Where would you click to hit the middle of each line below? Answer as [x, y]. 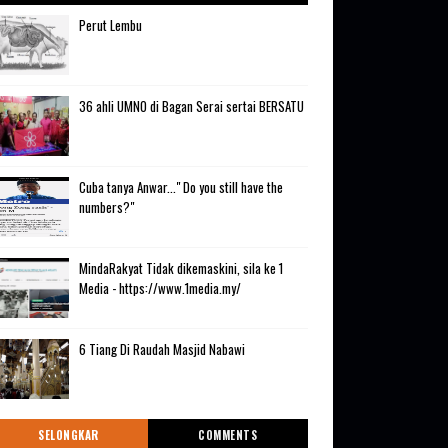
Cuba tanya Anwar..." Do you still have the [180, 187]
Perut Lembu [110, 25]
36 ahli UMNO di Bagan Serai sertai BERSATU [191, 106]
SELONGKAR [68, 435]
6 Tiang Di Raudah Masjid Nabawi [161, 349]
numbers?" [106, 207]
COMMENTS [228, 435]
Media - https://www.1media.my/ [159, 288]
